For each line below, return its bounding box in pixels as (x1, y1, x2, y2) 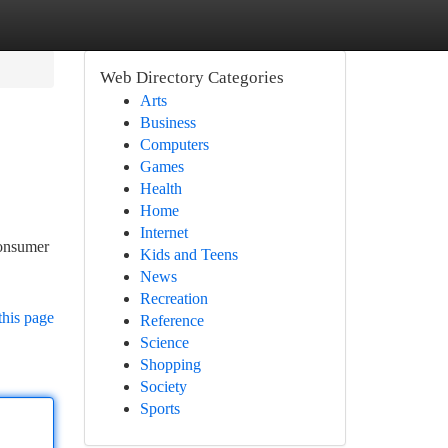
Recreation (139, 290, 208, 307)
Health (139, 180, 182, 197)
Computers (139, 136, 209, 153)
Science (139, 334, 189, 351)
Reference (139, 312, 204, 329)
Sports (139, 400, 180, 417)
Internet (139, 224, 188, 241)
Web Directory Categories (99, 68, 284, 87)
